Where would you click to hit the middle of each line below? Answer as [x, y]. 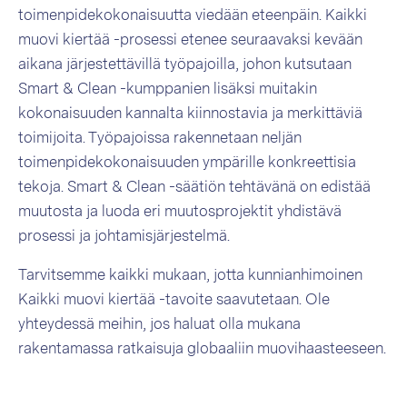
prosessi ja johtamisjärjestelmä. [124, 236]
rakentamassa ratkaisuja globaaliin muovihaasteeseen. [202, 348]
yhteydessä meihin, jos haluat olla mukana [159, 324]
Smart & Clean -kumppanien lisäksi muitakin [168, 89]
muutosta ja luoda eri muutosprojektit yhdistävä [180, 211]
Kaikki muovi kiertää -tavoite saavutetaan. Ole [174, 299]
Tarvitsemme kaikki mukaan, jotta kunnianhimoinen [190, 275]
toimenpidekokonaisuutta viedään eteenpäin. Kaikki [193, 15]
